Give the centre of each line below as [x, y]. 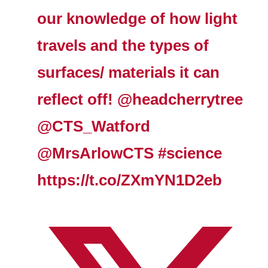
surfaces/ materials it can [129, 72]
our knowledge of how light [138, 18]
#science [188, 153]
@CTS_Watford [94, 126]
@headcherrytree [180, 99]
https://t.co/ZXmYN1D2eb [130, 180]
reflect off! [77, 99]
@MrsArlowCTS [96, 153]
